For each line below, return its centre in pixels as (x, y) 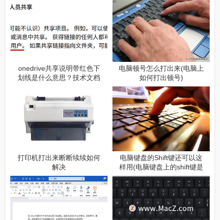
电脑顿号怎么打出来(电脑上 (161, 69)
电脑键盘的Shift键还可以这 (161, 158)
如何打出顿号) (161, 78)
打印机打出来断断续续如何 (59, 158)
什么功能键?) (161, 177)
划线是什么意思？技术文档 (59, 78)
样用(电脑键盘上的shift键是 (161, 167)
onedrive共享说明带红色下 (59, 69)
